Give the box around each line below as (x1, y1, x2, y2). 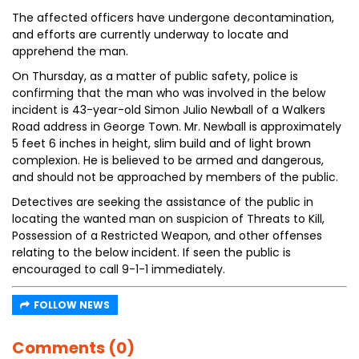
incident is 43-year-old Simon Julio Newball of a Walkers (12, 102, 325, 118)
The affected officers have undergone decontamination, (12, 10, 334, 26)
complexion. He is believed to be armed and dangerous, (12, 152, 324, 168)
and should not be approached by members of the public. (12, 169, 338, 185)
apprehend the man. (12, 43, 128, 59)
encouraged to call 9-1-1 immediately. (12, 261, 225, 277)
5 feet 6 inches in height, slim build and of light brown (12, 135, 311, 151)
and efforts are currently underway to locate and (12, 26, 288, 42)
